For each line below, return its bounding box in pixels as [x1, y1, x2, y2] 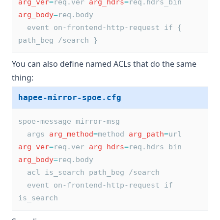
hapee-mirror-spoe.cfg [18, 93, 121, 103]
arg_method [49, 130, 93, 139]
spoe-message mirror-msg [18, 117, 120, 126]
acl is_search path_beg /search [27, 168, 160, 177]
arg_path [129, 130, 164, 139]
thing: [12, 72, 33, 83]
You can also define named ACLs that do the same [12, 58, 196, 70]
